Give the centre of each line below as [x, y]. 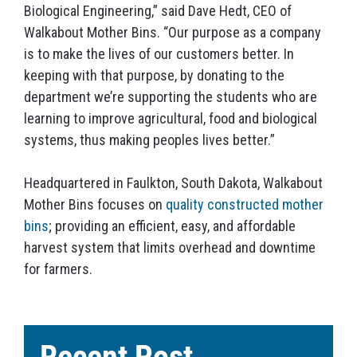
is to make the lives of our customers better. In [159, 54]
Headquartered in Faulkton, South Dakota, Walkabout [173, 183]
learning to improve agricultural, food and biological [171, 119]
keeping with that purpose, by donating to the [154, 76]
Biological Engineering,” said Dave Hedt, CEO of [158, 11]
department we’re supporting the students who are [171, 97]
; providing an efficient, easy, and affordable [172, 226]
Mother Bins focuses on [95, 205]
